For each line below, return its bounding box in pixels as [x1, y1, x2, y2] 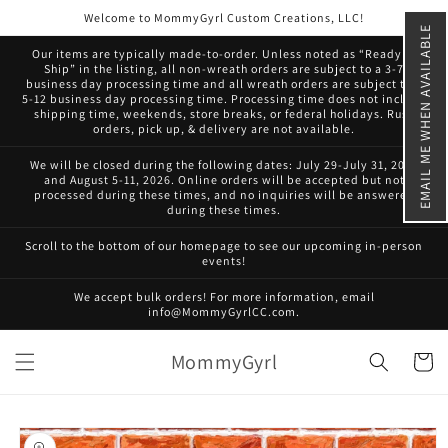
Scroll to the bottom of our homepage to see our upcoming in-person [25, 238, 423, 253]
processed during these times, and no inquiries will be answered [33, 187, 415, 202]
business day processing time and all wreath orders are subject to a [26, 76, 422, 91]
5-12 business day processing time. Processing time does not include [22, 91, 426, 106]
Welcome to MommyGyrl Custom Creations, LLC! [84, 10, 364, 25]
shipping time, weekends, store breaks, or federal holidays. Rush [33, 106, 415, 121]
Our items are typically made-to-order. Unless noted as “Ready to [31, 46, 417, 61]
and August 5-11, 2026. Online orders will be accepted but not [43, 172, 405, 187]
